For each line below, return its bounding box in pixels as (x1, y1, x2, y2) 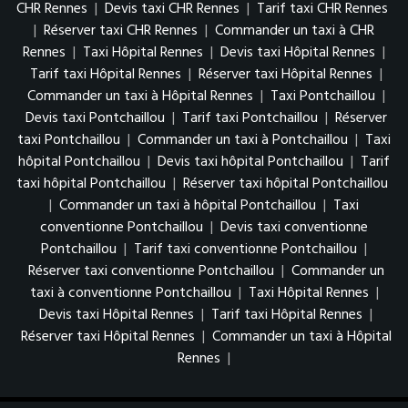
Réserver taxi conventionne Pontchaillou (27, 259, 274, 283)
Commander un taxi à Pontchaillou (138, 127, 348, 152)
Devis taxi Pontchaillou (25, 106, 165, 130)
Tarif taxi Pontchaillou (181, 106, 318, 130)
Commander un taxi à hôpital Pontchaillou (59, 193, 316, 218)
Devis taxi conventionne (220, 215, 368, 240)
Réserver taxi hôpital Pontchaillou (183, 171, 388, 196)
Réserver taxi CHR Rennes (44, 18, 201, 43)
